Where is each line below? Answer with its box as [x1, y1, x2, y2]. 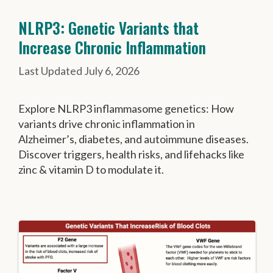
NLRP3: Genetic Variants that [18, 16, 199, 39]
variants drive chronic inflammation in [18, 116, 195, 130]
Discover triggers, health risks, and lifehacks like [18, 147, 244, 161]
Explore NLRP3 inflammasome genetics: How [18, 101, 234, 115]
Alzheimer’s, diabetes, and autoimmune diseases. [18, 132, 249, 146]
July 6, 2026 [84, 63, 140, 77]
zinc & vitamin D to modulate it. [18, 162, 164, 176]
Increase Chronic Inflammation [18, 35, 206, 58]
